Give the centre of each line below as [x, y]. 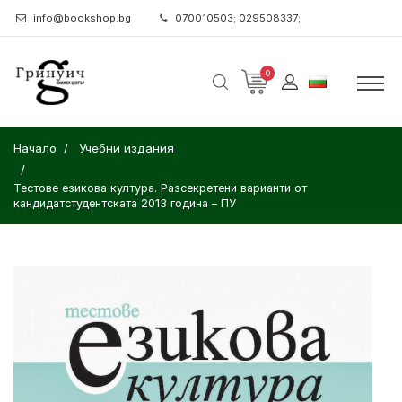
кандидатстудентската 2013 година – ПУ [125, 203]
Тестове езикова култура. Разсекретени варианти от [160, 188]
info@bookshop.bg [82, 18]
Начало [35, 148]
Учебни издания [127, 148]
